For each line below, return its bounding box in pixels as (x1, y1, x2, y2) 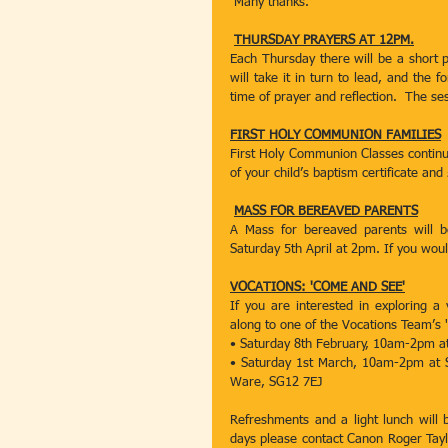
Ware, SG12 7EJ (230, 376, 322, 389)
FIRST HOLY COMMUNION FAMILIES (230, 129, 441, 142)
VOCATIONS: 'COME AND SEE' (230, 281, 405, 294)
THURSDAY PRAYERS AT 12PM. (234, 34, 414, 47)
